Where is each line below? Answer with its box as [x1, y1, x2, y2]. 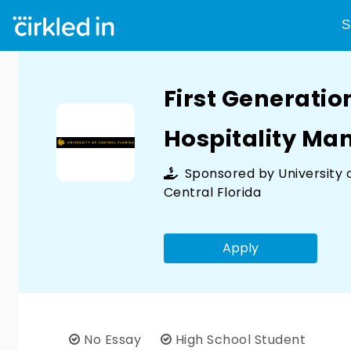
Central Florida [163, 183, 262, 201]
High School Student [172, 331, 306, 349]
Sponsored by [181, 165, 279, 183]
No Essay [80, 331, 145, 349]
